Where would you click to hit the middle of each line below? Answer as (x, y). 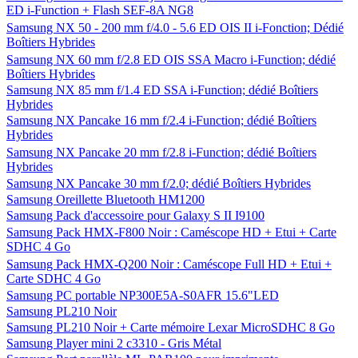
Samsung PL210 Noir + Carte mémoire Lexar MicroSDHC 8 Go (171, 327)
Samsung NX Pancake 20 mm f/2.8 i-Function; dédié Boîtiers (161, 152)
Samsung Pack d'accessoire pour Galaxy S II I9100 (135, 215)
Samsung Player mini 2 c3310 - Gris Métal (114, 343)
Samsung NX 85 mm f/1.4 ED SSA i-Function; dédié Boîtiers (162, 90)
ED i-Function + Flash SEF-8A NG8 (100, 10)
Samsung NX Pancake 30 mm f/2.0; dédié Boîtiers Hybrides (159, 183)
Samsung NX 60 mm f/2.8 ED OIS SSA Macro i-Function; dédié (171, 60)
